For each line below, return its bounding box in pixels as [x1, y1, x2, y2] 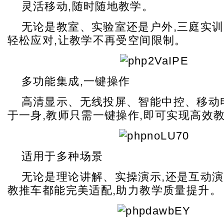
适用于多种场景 [21, 150, 103, 162]
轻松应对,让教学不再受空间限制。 [7, 34, 186, 46]
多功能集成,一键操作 [21, 75, 130, 87]
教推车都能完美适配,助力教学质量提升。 [7, 184, 222, 196]
